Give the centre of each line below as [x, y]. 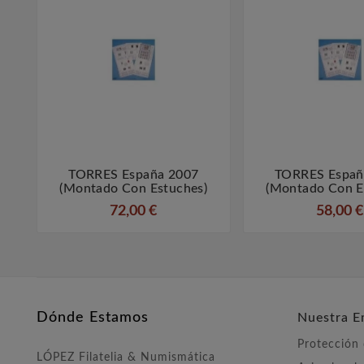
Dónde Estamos [93, 318]
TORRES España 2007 [134, 175]
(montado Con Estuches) [134, 189]
